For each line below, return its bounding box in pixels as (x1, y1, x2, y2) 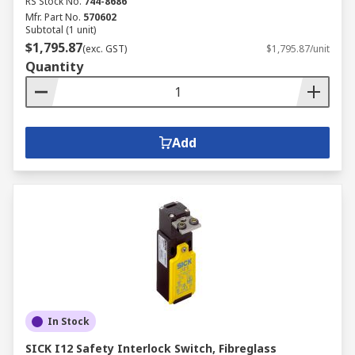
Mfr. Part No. (25, 10, 81, 24)
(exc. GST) (82, 42, 127, 55)
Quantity (25, 58, 83, 75)
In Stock (48, 315, 90, 328)
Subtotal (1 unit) (25, 23, 96, 36)
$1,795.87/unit (266, 42, 330, 55)
